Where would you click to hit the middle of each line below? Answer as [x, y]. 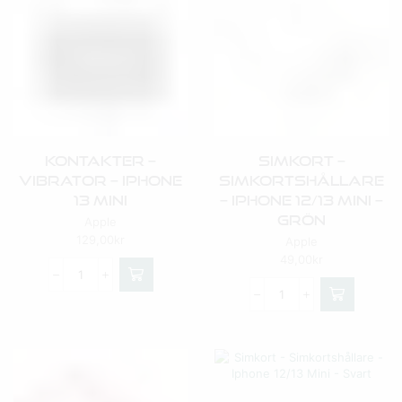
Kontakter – [100, 161]
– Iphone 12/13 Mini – [301, 200]
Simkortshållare [301, 180]
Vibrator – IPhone [100, 180]
